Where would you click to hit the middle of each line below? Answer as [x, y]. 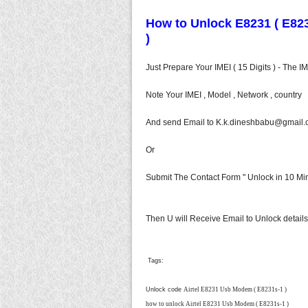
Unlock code [165, 289]
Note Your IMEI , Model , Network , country [224, 95]
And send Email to [181, 122]
